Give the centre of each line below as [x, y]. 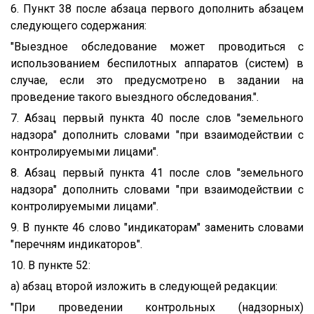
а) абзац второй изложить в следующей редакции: [144, 286]
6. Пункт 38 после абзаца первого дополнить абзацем [157, 8]
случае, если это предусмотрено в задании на [157, 80]
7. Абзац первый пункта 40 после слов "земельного [157, 118]
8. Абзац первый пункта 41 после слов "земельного [157, 172]
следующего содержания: [78, 25]
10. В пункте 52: [50, 265]
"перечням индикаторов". [76, 244]
